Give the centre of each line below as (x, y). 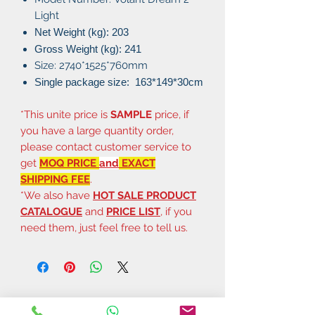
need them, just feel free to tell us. (104, 227)
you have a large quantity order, (97, 130)
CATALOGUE (51, 211)
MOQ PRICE (69, 163)
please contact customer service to (106, 147)
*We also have (57, 195)
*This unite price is (65, 114)
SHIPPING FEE (55, 179)
